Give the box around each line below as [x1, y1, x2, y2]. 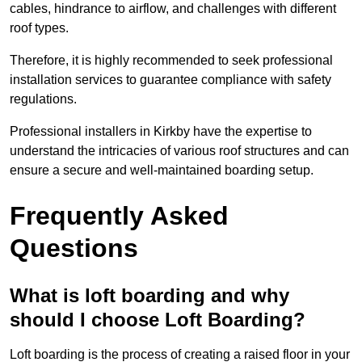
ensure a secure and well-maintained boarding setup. [10, 163, 314, 178]
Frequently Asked [10, 201, 229, 231]
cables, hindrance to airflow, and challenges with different [10, 2, 336, 16]
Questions [10, 234, 138, 263]
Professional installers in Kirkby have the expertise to [10, 124, 312, 139]
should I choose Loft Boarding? [10, 309, 305, 331]
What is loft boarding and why [10, 284, 289, 307]
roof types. [10, 21, 69, 36]
